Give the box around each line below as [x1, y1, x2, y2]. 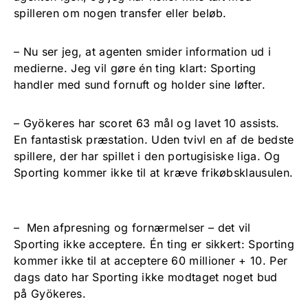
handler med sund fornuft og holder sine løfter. [14, 77, 266, 91]
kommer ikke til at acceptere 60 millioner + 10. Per [14, 253, 288, 267]
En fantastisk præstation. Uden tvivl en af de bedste [14, 132, 294, 146]
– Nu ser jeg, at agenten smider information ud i [14, 44, 272, 58]
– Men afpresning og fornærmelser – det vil [14, 220, 251, 234]
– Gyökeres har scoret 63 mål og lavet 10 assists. [14, 115, 280, 130]
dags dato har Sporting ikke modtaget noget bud [14, 269, 278, 284]
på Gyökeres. [14, 286, 86, 300]
